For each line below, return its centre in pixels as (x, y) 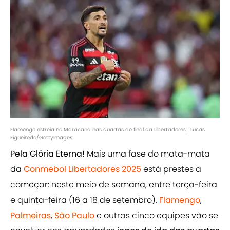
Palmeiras (31, 216)
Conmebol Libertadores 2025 (82, 169)
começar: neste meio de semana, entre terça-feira (114, 185)
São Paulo (74, 216)
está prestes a (171, 169)
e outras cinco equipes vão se (156, 216)
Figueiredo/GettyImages (41, 138)
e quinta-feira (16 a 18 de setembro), (85, 200)
